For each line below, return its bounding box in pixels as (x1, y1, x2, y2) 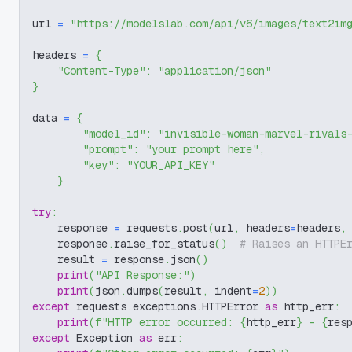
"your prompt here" (145, 142, 258, 156)
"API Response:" (95, 268, 189, 282)
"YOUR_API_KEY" (126, 158, 214, 172)
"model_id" (82, 126, 145, 141)
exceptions (133, 299, 196, 313)
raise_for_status (114, 236, 214, 251)
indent (208, 284, 252, 298)
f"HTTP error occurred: (95, 315, 240, 329)
